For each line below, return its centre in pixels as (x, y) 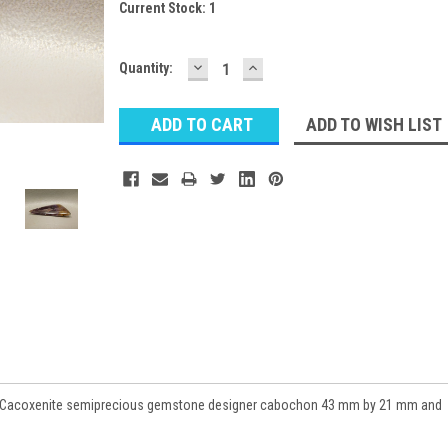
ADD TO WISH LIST (373, 124)
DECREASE (233, 66)
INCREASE (286, 66)
